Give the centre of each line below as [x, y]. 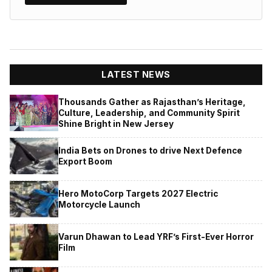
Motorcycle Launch [99, 204]
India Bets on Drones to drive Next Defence [150, 150]
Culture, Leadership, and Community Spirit [149, 113]
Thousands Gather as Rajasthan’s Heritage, [152, 102]
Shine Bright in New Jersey [116, 124]
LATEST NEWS [136, 75]
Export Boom [85, 161]
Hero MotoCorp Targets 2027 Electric [138, 193]
